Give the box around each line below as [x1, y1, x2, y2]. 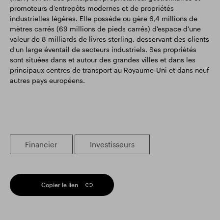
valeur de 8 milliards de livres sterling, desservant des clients [10, 35, 209, 43]
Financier [25, 140, 57, 149]
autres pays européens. [10, 76, 85, 84]
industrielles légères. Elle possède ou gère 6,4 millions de [10, 14, 197, 23]
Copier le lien [41, 181, 78, 188]
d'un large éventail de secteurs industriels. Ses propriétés [10, 45, 196, 54]
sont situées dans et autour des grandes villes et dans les [10, 55, 195, 64]
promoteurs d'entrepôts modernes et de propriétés [10, 4, 174, 12]
